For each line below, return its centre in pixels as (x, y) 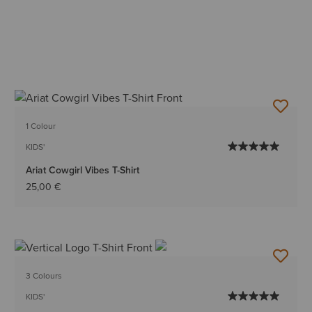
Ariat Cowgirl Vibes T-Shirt (83, 171)
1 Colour (41, 126)
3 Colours (44, 276)
